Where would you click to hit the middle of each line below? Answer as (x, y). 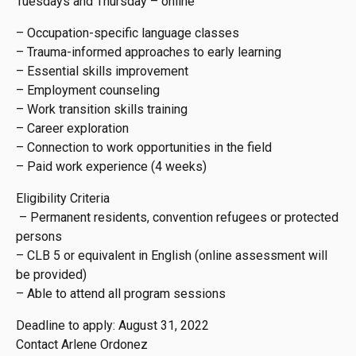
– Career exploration (72, 128)
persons (39, 236)
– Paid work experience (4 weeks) (111, 166)
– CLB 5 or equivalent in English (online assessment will (172, 255)
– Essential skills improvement (102, 71)
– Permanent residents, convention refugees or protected (177, 217)
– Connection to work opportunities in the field (144, 147)
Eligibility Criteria (63, 198)
